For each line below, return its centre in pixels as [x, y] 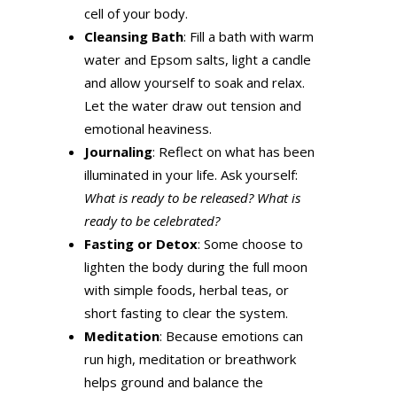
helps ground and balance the [173, 382]
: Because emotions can [231, 336]
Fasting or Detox [140, 244]
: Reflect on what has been [233, 152]
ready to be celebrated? [152, 221]
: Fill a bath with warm [248, 37]
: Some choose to [250, 244]
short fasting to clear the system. [186, 313]
